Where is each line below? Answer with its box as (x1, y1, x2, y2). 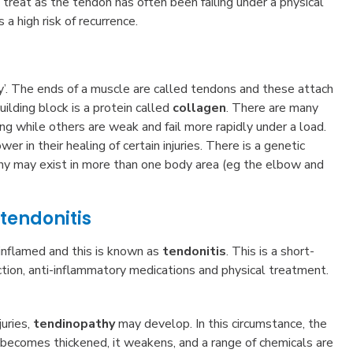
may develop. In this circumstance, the (115, 314, 328, 333)
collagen (173, 99, 227, 117)
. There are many (226, 99, 319, 117)
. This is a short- (226, 243, 315, 261)
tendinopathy (33, 314, 116, 333)
